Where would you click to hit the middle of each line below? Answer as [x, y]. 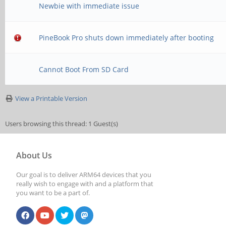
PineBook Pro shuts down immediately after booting [127, 38]
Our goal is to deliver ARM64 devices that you [84, 175]
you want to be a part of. [53, 193]
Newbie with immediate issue [89, 6]
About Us [34, 155]
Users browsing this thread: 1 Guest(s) [62, 124]
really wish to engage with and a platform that [85, 184]
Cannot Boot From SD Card [84, 69]
